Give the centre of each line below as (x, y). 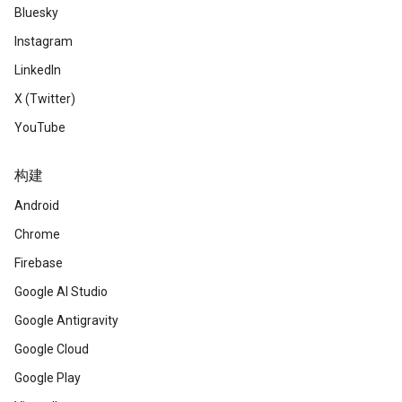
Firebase (39, 263)
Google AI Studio (61, 292)
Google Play (48, 378)
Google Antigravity (66, 320)
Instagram (44, 41)
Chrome (37, 234)
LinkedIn (38, 70)
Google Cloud (52, 349)
